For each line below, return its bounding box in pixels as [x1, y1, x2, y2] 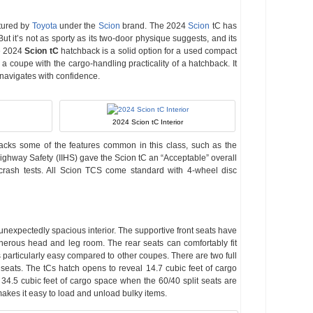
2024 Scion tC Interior [112, 118, 183, 126]
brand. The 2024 [119, 21, 189, 31]
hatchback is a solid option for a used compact [58, 46, 238, 56]
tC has [210, 21, 238, 31]
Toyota [31, 21, 57, 31]
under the [57, 21, 99, 31]
